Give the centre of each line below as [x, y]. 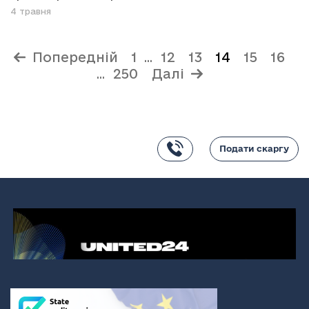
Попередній [75, 57]
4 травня [31, 11]
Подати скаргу [254, 148]
